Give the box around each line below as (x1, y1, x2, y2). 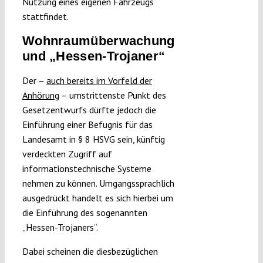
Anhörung (22, 89, 59, 102)
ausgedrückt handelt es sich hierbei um (22, 192, 173, 204)
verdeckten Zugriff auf (22, 148, 112, 160)
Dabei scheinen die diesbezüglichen (22, 245, 158, 258)
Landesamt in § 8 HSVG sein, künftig (22, 133, 165, 146)
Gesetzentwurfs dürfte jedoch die (22, 104, 156, 116)
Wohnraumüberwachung (22, 33, 175, 49)
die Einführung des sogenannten (22, 207, 147, 219)
